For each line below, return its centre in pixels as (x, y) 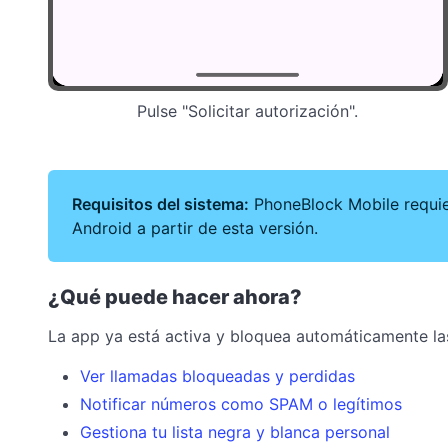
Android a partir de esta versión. (195, 227)
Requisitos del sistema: (160, 203)
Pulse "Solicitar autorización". (248, 111)
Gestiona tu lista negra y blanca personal (235, 431)
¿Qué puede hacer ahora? (175, 296)
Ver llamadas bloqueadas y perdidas (217, 375)
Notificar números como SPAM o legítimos (241, 403)
